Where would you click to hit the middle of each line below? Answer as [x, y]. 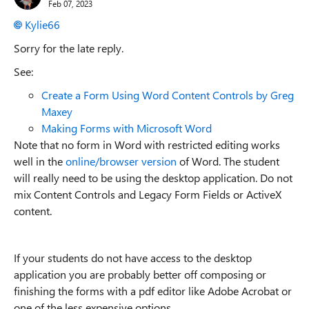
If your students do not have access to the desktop [133, 258]
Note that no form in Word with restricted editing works [147, 144]
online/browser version [121, 161]
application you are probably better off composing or [140, 274]
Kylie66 [42, 24]
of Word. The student [228, 161]
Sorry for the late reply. [69, 48]
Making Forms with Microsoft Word [127, 128]
